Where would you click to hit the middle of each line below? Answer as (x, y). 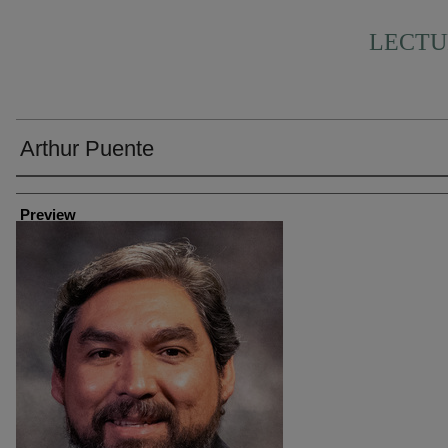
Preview (48, 214)
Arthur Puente (87, 148)
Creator (39, 191)
